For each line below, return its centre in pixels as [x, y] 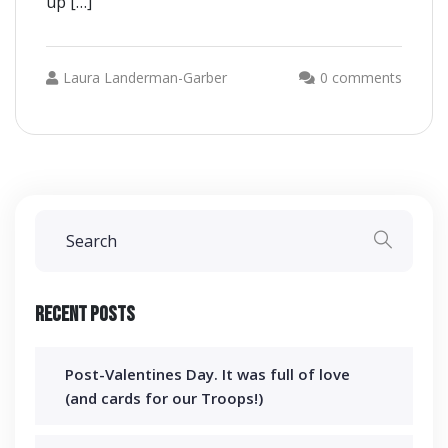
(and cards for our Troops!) [164, 398]
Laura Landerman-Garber [145, 77]
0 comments [361, 77]
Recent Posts [85, 314]
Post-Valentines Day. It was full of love [207, 374]
